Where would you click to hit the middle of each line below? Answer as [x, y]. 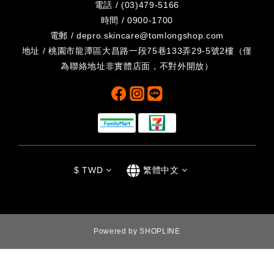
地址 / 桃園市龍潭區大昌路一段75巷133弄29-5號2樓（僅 [137, 51]
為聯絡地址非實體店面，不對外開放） [137, 66]
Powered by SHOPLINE [137, 231]
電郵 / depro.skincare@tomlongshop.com [137, 35]
